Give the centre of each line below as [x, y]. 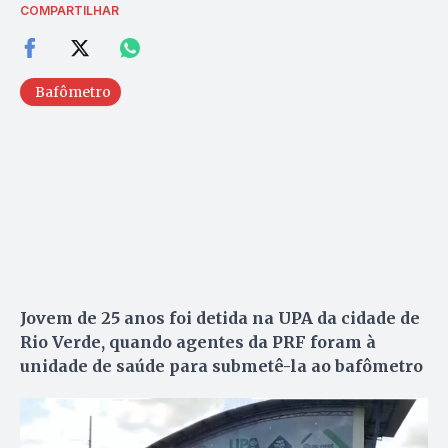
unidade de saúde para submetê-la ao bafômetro [221, 365]
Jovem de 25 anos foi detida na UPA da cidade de [220, 317]
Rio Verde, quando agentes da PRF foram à [198, 341]
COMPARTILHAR [69, 10]
